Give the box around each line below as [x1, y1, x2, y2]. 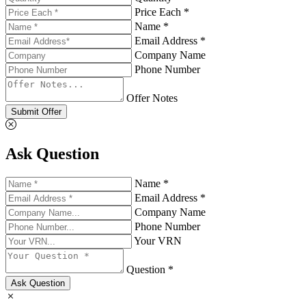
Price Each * [135, 6, 189, 18]
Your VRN [134, 235, 182, 247]
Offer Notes [126, 92, 178, 105]
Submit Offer [11, 107, 61, 117]
